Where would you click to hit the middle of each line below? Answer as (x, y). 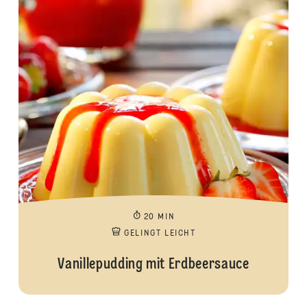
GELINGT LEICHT (160, 234)
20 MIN (159, 217)
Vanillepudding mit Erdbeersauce (153, 265)
